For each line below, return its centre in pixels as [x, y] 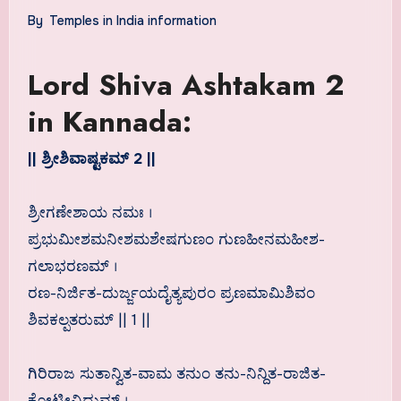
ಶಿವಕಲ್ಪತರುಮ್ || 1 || [89, 320]
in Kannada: [109, 121]
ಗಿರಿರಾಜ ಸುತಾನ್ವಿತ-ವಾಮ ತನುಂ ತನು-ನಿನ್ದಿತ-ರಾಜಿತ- [176, 374]
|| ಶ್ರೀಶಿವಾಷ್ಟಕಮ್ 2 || [94, 159]
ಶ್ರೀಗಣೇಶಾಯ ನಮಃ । [90, 213]
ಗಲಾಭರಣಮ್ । [72, 267]
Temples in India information [132, 20]
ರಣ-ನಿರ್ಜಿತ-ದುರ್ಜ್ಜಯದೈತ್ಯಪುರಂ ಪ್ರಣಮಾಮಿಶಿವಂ [171, 294]
